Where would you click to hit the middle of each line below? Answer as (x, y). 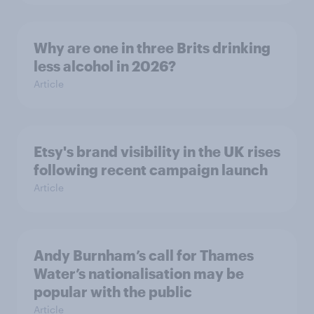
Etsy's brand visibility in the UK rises (157, 151)
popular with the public (113, 292)
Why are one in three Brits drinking (152, 48)
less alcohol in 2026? (105, 66)
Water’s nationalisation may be (139, 273)
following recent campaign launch (151, 170)
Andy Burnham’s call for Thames (144, 255)
